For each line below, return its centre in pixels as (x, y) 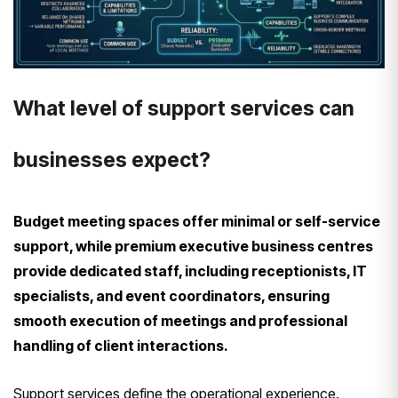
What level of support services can (184, 109)
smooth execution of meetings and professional (180, 321)
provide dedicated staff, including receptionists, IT (190, 271)
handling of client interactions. (121, 346)
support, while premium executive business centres (193, 247)
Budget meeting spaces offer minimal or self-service (197, 222)
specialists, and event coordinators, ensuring (171, 296)
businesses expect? (112, 160)
